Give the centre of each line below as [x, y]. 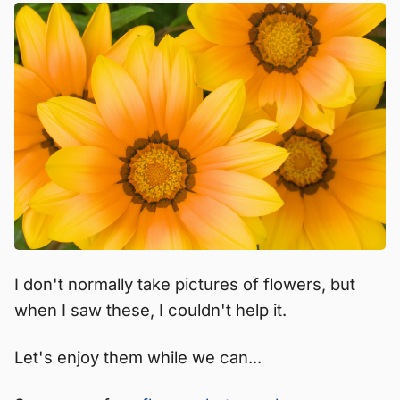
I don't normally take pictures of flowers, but [185, 284]
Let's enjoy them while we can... [138, 358]
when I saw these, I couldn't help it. [150, 310]
